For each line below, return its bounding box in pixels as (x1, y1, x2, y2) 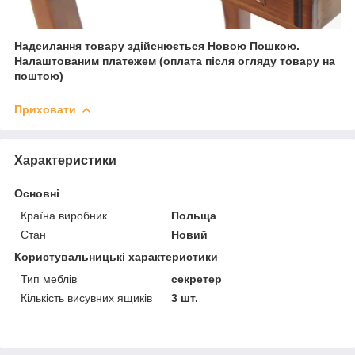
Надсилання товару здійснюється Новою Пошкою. (14, 39, 300, 52)
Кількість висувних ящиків (21, 291, 152, 304)
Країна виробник (21, 208, 107, 222)
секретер (171, 272, 223, 285)
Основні (14, 186, 59, 200)
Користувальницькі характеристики (14, 250, 218, 263)
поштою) (14, 69, 67, 82)
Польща (171, 208, 217, 222)
